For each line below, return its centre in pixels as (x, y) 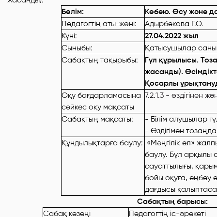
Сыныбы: (77, 48)
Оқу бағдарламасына (101, 95)
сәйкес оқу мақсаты (98, 107)
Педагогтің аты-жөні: (99, 23)
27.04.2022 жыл (172, 36)
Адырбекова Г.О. (174, 23)
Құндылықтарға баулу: (102, 143)
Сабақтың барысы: (141, 201)
